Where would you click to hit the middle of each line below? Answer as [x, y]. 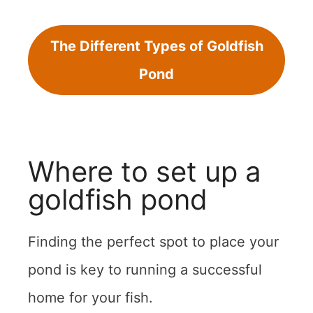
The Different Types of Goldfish [156, 46]
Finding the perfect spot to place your [153, 241]
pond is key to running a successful [145, 269]
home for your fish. [90, 297]
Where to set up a [145, 171]
